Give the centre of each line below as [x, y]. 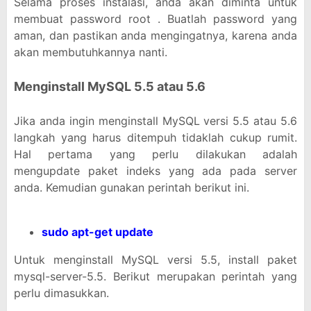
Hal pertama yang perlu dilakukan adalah [155, 154]
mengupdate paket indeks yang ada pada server [155, 171]
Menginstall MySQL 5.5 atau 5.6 [110, 86]
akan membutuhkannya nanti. [91, 52]
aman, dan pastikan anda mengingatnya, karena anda [155, 35]
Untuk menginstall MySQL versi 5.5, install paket [155, 260]
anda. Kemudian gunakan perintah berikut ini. [132, 187]
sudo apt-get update [98, 232]
